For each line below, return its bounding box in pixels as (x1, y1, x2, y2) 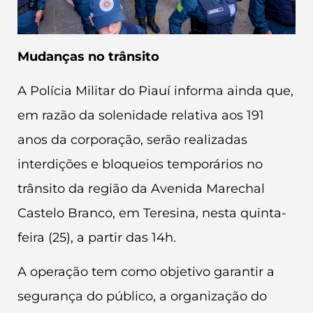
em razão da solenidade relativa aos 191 (17, 108, 264, 124)
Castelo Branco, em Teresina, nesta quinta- (17, 205, 286, 221)
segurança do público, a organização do (17, 289, 267, 305)
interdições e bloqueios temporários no (17, 156, 263, 173)
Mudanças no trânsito (17, 48, 159, 64)
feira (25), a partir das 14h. (17, 230, 176, 246)
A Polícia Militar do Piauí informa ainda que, (17, 83, 293, 99)
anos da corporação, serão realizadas (17, 132, 247, 148)
